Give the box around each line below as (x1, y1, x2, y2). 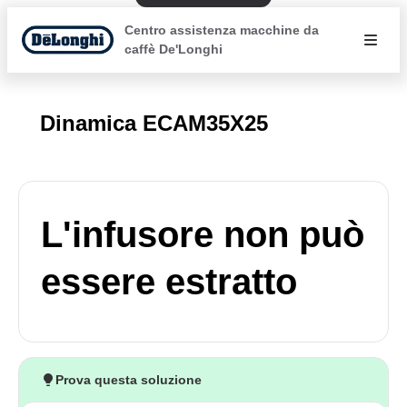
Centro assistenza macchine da (124, 23, 319, 37)
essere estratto (41, 262, 297, 302)
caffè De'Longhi (124, 42, 223, 56)
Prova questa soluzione (55, 372, 202, 387)
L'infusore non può (41, 214, 364, 254)
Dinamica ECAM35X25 (40, 111, 268, 135)
